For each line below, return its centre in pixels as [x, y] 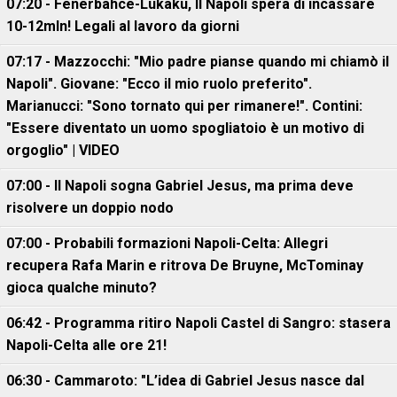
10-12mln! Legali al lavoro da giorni [123, 27]
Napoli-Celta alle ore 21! [86, 346]
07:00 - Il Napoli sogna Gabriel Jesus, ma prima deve [180, 186]
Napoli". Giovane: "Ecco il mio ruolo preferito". [159, 84]
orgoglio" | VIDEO [63, 151]
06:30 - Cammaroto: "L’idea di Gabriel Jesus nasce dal [185, 381]
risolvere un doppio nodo [90, 208]
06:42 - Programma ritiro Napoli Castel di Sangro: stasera [198, 323]
